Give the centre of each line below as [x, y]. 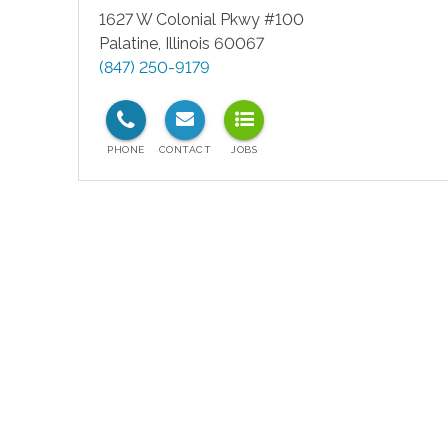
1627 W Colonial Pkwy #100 [201, 19]
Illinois [187, 43]
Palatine [128, 43]
